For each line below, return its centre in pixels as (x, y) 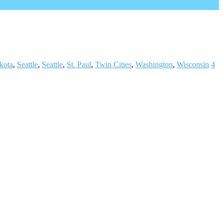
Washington (154, 64)
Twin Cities (113, 64)
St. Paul (79, 64)
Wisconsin (193, 64)
